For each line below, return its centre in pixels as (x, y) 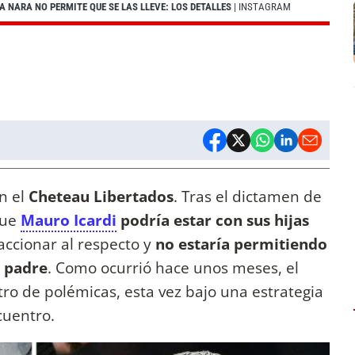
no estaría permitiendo (241, 244)
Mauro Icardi (69, 220)
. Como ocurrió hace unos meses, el (173, 268)
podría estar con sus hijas (213, 220)
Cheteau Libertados (101, 197)
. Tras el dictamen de (248, 197)
